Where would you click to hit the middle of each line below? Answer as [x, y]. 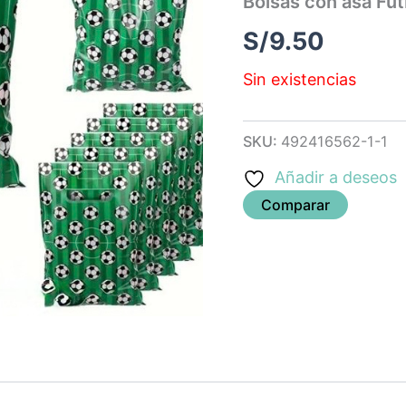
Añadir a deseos [335, 178]
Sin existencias [299, 79]
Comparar [295, 205]
